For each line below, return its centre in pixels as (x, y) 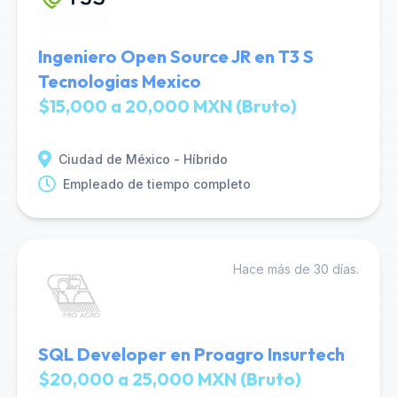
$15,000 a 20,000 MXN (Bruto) (167, 106)
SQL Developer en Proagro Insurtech (191, 354)
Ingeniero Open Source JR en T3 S (175, 56)
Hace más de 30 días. (296, 269)
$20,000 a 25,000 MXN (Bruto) (169, 379)
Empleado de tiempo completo (156, 184)
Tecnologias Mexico (119, 81)
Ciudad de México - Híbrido (143, 159)
